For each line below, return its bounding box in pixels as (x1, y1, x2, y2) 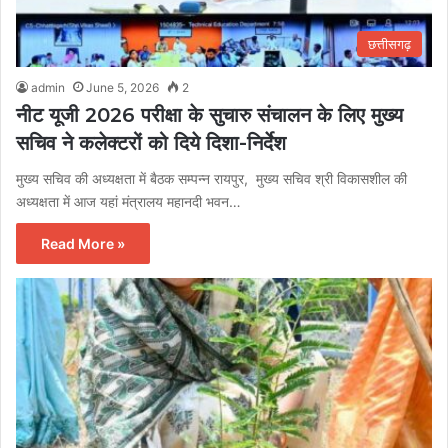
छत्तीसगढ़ (368, 35, 411, 52)
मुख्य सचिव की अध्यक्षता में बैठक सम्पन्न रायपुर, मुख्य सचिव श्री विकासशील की (16, 169, 407, 187)
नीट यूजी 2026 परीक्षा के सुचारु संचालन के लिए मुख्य (16, 102, 403, 127)
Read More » (41, 234, 125, 252)
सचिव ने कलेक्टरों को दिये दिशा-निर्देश (16, 130, 286, 155)
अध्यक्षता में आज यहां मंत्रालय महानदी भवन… (16, 192, 241, 210)
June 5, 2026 (86, 79, 159, 95)
